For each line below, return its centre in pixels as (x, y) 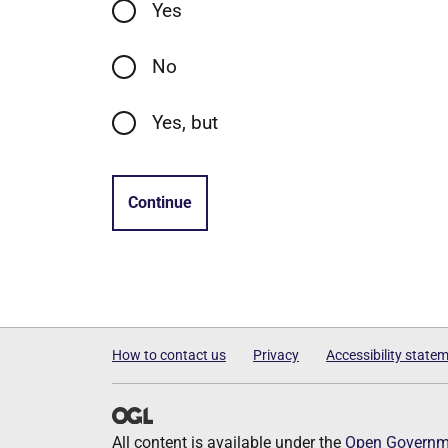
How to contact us (169, 355)
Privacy (276, 355)
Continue (160, 202)
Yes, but (185, 122)
